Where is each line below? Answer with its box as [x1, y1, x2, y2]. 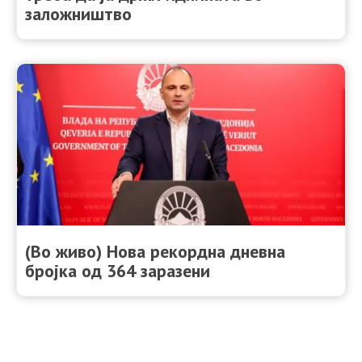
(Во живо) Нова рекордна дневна [25, 239, 285, 263]
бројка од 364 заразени [25, 259, 210, 282]
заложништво [25, 2, 132, 25]
